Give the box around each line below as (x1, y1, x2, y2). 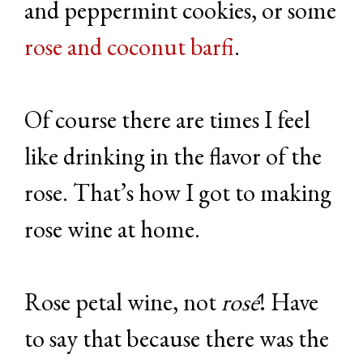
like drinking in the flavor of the (24, 139, 322, 172)
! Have (259, 285, 318, 318)
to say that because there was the (24, 322, 329, 354)
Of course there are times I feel (24, 103, 310, 135)
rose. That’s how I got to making (24, 176, 331, 208)
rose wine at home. (24, 212, 200, 245)
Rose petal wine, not (24, 285, 221, 318)
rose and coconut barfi (24, 30, 234, 62)
